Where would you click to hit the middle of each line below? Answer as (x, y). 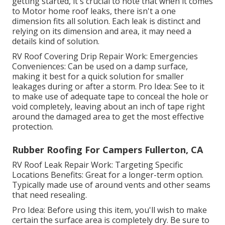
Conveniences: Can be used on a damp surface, (100, 67)
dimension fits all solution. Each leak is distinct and (106, 21)
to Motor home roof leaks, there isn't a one (94, 11)
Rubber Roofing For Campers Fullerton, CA (107, 150)
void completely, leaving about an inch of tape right (108, 107)
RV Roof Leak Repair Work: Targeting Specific (97, 165)
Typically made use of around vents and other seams (111, 185)
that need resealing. (49, 195)
